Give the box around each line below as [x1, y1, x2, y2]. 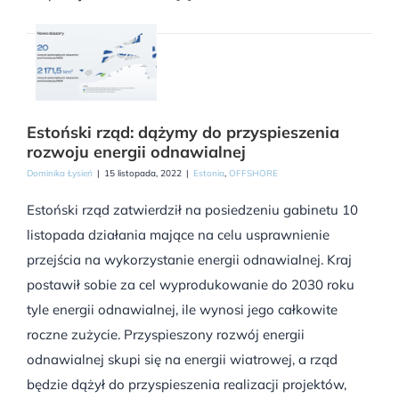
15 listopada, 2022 [104, 167, 182, 179]
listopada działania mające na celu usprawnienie [27, 225, 330, 243]
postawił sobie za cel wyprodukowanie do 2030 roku [27, 275, 354, 293]
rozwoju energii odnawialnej [27, 141, 246, 162]
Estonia [193, 167, 224, 179]
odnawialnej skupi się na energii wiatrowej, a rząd [27, 350, 338, 368]
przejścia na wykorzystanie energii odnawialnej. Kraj [27, 250, 352, 268]
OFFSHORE [229, 167, 278, 179]
